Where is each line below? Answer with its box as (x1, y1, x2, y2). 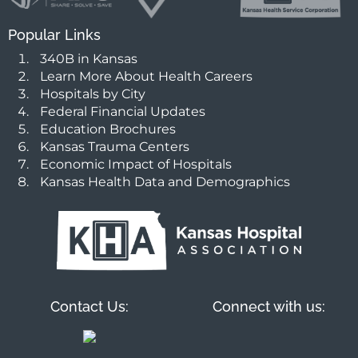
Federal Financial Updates (40, 104, 205, 120)
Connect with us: (212, 298, 325, 316)
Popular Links (8, 26, 101, 44)
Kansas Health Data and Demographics (40, 174, 290, 190)
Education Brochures (40, 121, 176, 137)
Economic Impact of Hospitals (40, 157, 232, 173)
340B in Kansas (40, 51, 137, 67)
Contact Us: (50, 298, 129, 316)
